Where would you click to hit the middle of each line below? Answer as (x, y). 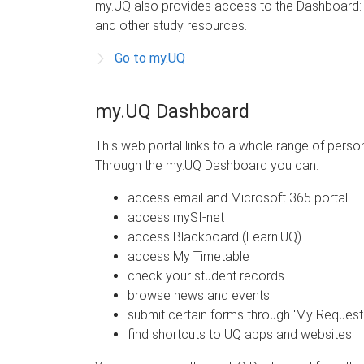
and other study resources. (171, 25)
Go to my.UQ (150, 58)
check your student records (206, 275)
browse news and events (199, 295)
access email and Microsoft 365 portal (238, 197)
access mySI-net (176, 217)
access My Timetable (188, 256)
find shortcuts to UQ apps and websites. (241, 334)
